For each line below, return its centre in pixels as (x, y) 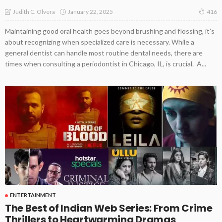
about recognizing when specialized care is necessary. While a (100, 42)
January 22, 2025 (90, 11)
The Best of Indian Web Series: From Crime (109, 208)
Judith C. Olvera (34, 12)
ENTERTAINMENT (33, 195)
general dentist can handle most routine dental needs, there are (104, 53)
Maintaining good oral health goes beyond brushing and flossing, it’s (110, 31)
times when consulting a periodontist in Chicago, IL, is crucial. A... (106, 64)
